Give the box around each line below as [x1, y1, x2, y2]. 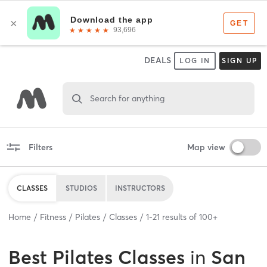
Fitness [40, 211, 66, 222]
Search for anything [89, 92, 164, 104]
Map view [187, 141, 225, 153]
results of [160, 211, 199, 222]
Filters [28, 141, 52, 153]
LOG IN [179, 56, 211, 65]
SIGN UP [221, 56, 259, 65]
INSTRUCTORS [115, 183, 165, 193]
